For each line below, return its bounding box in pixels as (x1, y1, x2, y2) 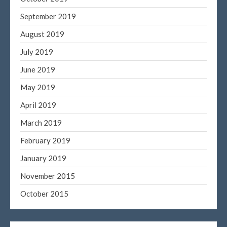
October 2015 (20, 188, 68, 198)
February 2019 (20, 135, 70, 145)
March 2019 (20, 118, 62, 127)
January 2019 (20, 153, 66, 163)
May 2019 (20, 82, 55, 92)
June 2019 (20, 64, 55, 74)
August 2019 (20, 29, 64, 39)
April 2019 (20, 100, 56, 109)
